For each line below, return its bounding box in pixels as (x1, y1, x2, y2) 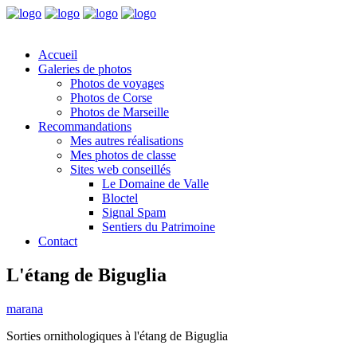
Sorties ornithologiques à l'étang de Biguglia (6, 328, 228, 343)
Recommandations (38, 120, 131, 133)
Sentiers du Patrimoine (102, 220, 215, 233)
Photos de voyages (70, 76, 164, 90)
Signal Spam (102, 206, 166, 219)
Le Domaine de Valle (102, 177, 209, 190)
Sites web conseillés (70, 163, 171, 176)
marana (6, 301, 43, 316)
